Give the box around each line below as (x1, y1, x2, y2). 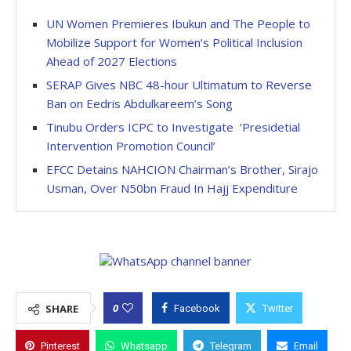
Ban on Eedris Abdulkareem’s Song (46, 96, 233, 111)
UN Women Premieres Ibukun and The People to (46, 16, 310, 31)
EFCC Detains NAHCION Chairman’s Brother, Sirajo (46, 161, 318, 177)
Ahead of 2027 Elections (46, 53, 177, 69)
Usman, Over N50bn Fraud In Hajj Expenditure (46, 180, 298, 196)
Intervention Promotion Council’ (46, 138, 215, 154)
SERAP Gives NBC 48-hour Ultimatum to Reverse (46, 77, 312, 92)
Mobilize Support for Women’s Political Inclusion (46, 34, 302, 50)
